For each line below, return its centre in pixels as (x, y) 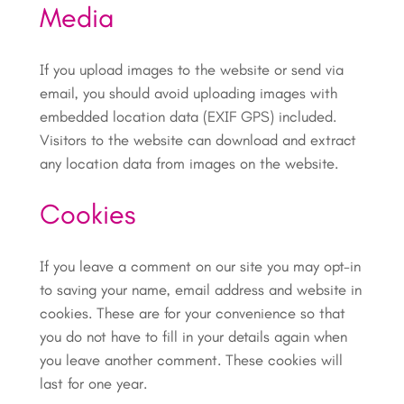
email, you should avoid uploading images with (188, 92)
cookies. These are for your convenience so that (192, 313)
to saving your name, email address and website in (200, 290)
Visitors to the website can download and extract (197, 139)
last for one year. (93, 384)
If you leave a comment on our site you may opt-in (200, 266)
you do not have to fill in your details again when (193, 337)
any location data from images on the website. (188, 163)
